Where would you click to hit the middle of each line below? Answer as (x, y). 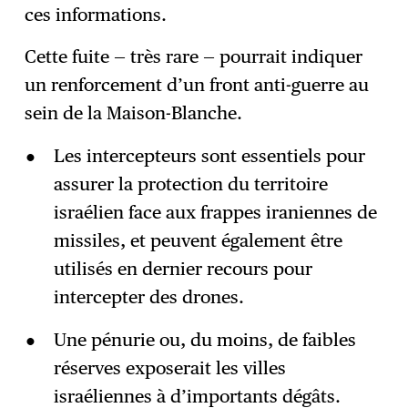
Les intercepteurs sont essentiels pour (209, 156)
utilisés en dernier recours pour (183, 269)
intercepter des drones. (148, 297)
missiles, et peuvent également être (198, 241)
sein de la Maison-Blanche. (134, 113)
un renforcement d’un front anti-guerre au (197, 85)
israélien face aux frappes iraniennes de (215, 213)
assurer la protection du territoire (190, 184)
